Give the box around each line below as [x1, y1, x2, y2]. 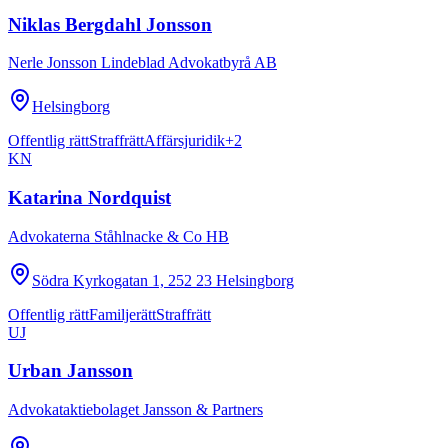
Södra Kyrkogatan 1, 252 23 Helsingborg [32, 271, 294, 289]
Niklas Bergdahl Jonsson [8, 13, 212, 35]
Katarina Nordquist [8, 187, 171, 209]
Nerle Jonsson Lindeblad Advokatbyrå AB [8, 54, 277, 72]
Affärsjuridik [144, 132, 225, 150]
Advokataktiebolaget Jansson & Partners [8, 401, 263, 419]
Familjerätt [89, 305, 156, 323]
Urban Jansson [8, 360, 133, 382]
